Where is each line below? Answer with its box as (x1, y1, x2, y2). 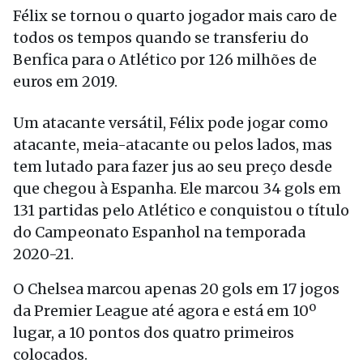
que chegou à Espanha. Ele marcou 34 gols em (13, 179, 341, 198)
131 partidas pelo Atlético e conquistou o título (13, 201, 349, 220)
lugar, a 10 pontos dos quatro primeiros (13, 323, 294, 342)
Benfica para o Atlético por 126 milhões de (13, 50, 317, 69)
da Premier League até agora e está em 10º (13, 301, 316, 320)
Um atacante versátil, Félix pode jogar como (13, 113, 328, 132)
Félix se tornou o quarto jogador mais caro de (13, 6, 337, 25)
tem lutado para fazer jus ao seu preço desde (13, 157, 332, 176)
